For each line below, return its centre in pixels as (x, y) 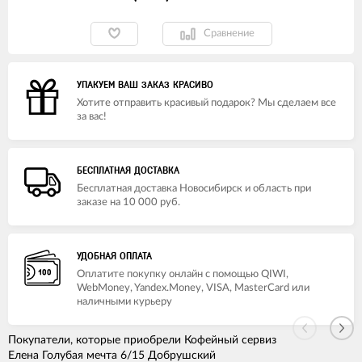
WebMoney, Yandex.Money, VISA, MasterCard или (193, 288)
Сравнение (229, 34)
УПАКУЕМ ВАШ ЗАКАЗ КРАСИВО (145, 84)
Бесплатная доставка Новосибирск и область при (194, 188)
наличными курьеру (124, 301)
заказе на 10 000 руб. (128, 202)
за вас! (92, 116)
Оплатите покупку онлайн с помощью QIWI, (183, 274)
